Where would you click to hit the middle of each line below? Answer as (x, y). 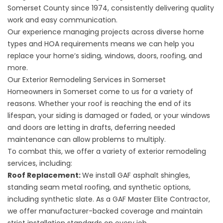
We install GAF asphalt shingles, (136, 175)
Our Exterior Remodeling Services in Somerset (87, 80)
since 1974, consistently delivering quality (142, 8)
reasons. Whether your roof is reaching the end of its (99, 104)
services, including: (40, 163)
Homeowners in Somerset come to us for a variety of (100, 92)
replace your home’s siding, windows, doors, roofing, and (105, 56)
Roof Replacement (43, 175)
